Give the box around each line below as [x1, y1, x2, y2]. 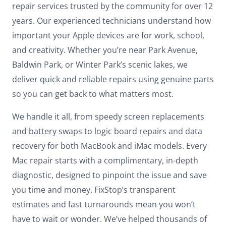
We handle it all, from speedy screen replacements [12, 110, 204, 122]
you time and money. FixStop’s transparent [12, 184, 176, 195]
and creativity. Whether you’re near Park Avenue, [12, 44, 198, 55]
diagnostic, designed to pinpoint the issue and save [12, 169, 207, 181]
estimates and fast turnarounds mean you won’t [12, 198, 196, 210]
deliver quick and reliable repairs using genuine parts [12, 73, 214, 85]
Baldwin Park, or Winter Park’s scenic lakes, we [12, 59, 188, 70]
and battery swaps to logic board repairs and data [12, 125, 202, 137]
